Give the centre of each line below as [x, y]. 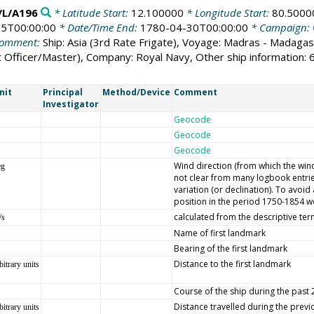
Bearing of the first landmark [230, 248]
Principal [62, 92]
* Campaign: [280, 27]
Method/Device [136, 92]
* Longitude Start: [227, 12]
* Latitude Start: [91, 12]
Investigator [70, 104]
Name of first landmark [219, 233]
